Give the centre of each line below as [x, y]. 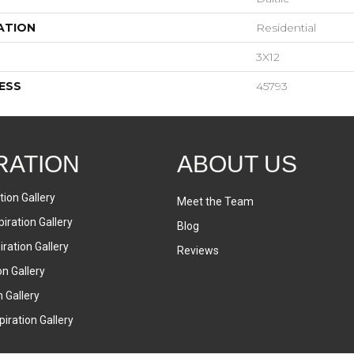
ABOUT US [237, 164]
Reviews [198, 251]
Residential [286, 28]
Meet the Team [215, 202]
